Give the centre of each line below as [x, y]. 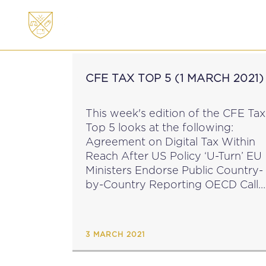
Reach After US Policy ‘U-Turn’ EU [166, 156]
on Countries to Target [145, 199]
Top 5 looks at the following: [159, 127]
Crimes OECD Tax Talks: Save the [105, 227]
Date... [102, 241]
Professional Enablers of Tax [159, 213]
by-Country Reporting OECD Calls [145, 184]
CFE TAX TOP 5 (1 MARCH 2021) [175, 78]
